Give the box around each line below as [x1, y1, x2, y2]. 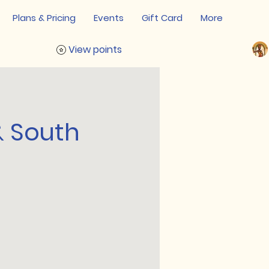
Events [94, 11, 124, 24]
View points [68, 43, 122, 56]
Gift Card [142, 11, 183, 24]
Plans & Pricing [13, 11, 76, 24]
